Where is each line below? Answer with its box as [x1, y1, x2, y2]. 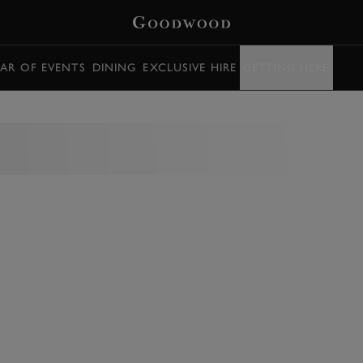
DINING [92, 60, 137, 75]
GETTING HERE [243, 60, 330, 75]
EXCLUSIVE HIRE [143, 60, 237, 75]
